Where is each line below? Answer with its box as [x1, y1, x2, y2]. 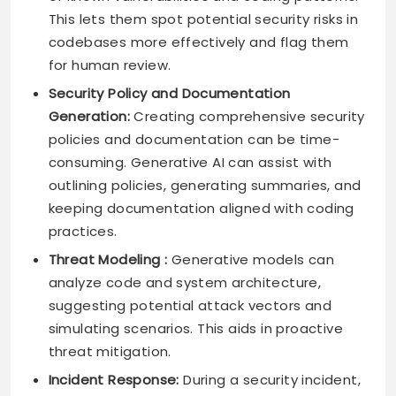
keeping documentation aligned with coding [48, 199, 354, 218]
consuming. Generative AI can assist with [48, 153, 332, 172]
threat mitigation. [48, 342, 171, 362]
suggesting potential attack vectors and [48, 296, 332, 316]
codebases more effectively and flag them [48, 33, 349, 52]
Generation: [48, 107, 130, 126]
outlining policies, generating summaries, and [48, 176, 362, 195]
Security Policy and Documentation [48, 84, 291, 103]
